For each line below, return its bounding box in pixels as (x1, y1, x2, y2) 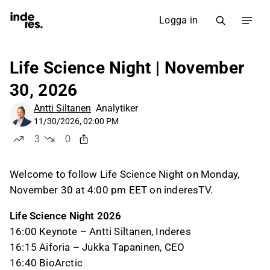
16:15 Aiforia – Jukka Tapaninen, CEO (10, 241, 185, 253)
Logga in (159, 14, 198, 26)
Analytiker (96, 102, 138, 114)
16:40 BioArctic (10, 257, 83, 269)
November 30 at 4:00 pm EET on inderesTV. (10, 184, 213, 196)
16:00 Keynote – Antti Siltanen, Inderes (10, 225, 191, 237)
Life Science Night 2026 (10, 210, 122, 222)
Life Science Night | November (10, 58, 245, 78)
